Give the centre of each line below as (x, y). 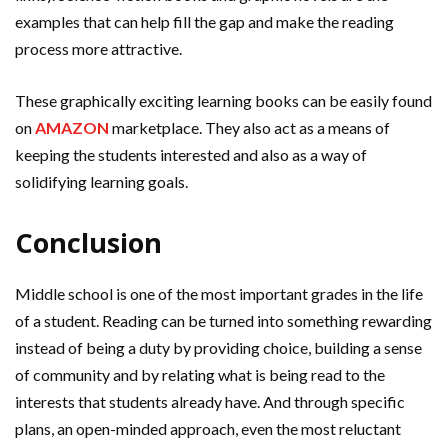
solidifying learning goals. (101, 182)
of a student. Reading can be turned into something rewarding (223, 321)
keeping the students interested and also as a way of (191, 155)
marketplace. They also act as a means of (249, 128)
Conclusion (88, 243)
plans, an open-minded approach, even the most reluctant (208, 429)
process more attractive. (98, 49)
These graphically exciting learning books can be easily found (223, 101)
